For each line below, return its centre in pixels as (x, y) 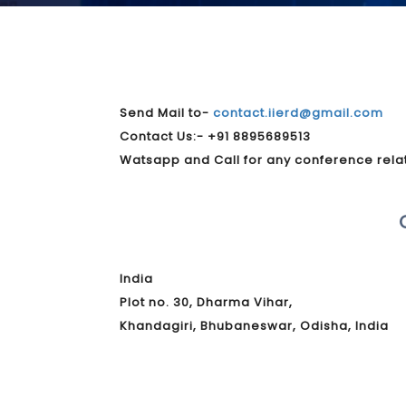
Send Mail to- (166, 113)
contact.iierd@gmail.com (298, 113)
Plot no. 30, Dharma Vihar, (206, 302)
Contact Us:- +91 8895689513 (215, 136)
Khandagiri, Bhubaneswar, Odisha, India (254, 326)
